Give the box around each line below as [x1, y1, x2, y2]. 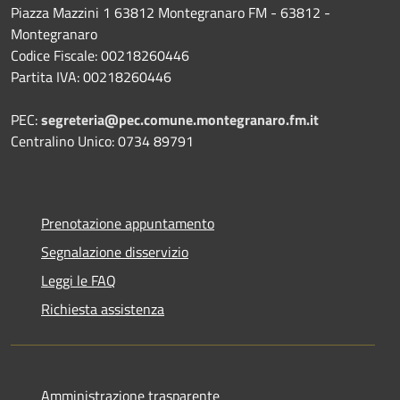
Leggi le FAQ [41, 269, 116, 291]
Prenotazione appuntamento [41, 212, 214, 234]
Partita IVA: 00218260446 [11, 65, 171, 87]
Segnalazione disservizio [41, 240, 188, 262]
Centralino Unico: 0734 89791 [11, 129, 194, 152]
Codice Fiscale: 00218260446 [11, 44, 189, 66]
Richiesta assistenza [41, 297, 164, 320]
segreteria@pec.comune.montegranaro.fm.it [41, 108, 319, 130]
